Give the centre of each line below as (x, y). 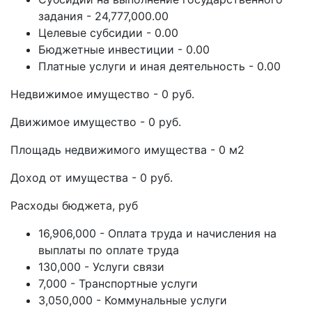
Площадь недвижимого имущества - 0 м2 (127, 150)
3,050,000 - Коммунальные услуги (133, 300)
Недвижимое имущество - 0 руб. (102, 94)
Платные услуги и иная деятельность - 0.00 (159, 66)
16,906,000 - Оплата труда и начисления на (157, 233)
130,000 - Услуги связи (101, 267)
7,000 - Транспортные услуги (118, 283)
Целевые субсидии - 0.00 (108, 33)
